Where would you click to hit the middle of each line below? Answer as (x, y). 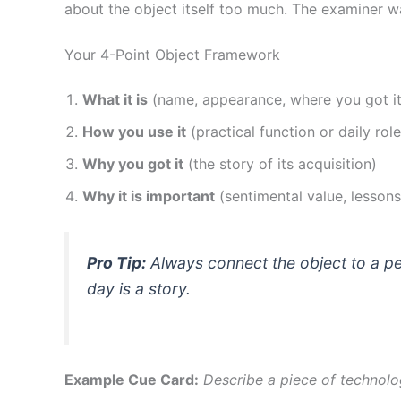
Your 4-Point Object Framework (172, 55)
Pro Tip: (116, 262)
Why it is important (149, 196)
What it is (115, 100)
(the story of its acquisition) (280, 164)
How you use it (134, 132)
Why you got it (133, 164)
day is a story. (139, 288)
